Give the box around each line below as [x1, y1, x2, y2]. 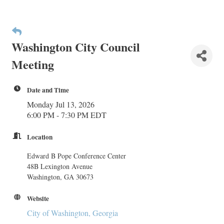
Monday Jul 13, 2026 [27, 99, 94, 109]
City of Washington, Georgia [27, 207, 118, 218]
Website [27, 193, 49, 203]
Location [27, 132, 52, 142]
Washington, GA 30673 [27, 172, 93, 181]
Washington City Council [11, 38, 140, 55]
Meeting [11, 55, 54, 73]
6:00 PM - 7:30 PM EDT [27, 109, 106, 120]
